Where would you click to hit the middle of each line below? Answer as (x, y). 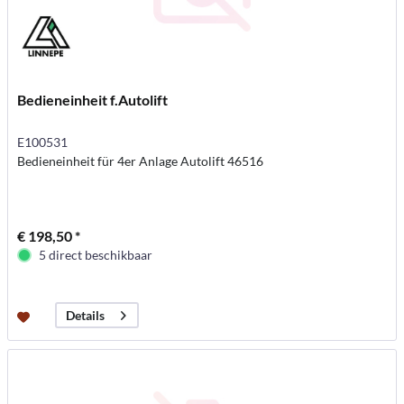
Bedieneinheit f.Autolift (93, 100)
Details (86, 316)
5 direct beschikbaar (96, 255)
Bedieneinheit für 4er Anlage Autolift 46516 (141, 161)
